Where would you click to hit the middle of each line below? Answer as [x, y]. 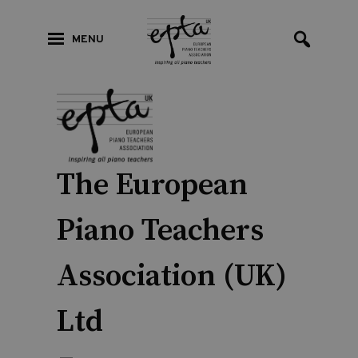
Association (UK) [171, 276]
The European [152, 185]
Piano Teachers [160, 231]
